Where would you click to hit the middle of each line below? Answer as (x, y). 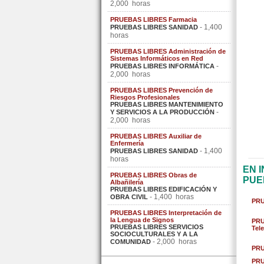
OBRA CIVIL (129, 197)
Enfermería (127, 143)
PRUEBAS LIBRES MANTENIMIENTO (167, 104)
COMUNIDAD (131, 242)
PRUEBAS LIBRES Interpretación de (166, 213)
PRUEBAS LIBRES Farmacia (154, 19)
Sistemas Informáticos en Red (157, 58)
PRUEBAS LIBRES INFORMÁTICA (162, 66)
